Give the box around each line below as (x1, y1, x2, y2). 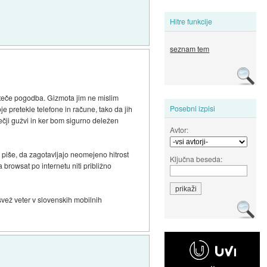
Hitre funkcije (170, 16, 213, 27)
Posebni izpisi (170, 103, 216, 113)
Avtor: (170, 124, 189, 135)
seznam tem (170, 44, 210, 54)
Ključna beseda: (170, 153, 223, 164)
